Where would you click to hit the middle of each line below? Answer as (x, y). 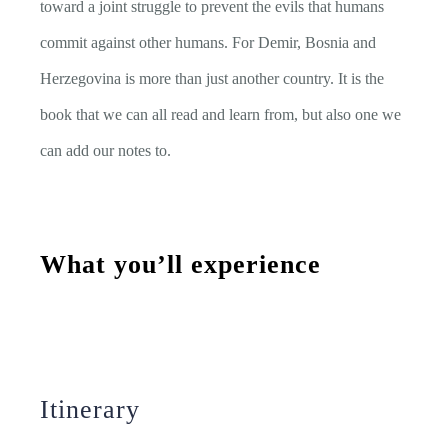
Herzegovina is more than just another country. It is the (212, 79)
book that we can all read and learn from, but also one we (220, 115)
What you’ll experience (180, 265)
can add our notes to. (105, 151)
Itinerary (90, 410)
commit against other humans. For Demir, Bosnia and (208, 43)
